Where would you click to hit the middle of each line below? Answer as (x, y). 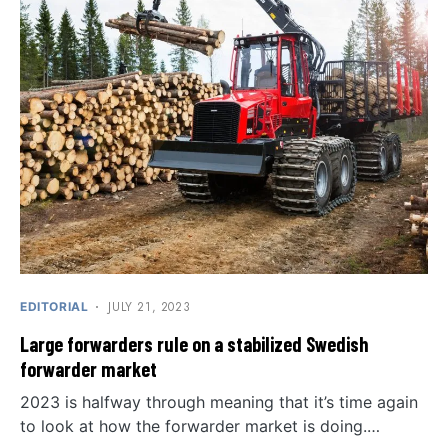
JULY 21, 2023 (149, 306)
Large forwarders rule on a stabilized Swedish (194, 343)
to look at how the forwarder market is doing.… (200, 425)
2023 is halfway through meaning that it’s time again (219, 401)
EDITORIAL (54, 306)
